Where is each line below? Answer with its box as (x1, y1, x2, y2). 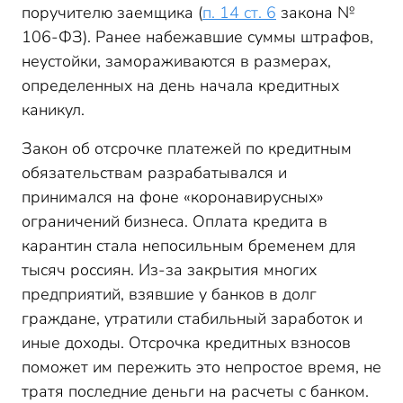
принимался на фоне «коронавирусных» (22, 186, 324, 208)
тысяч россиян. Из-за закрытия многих (22, 259, 317, 281)
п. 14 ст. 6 (202, 2, 276, 23)
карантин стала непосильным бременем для (22, 235, 356, 256)
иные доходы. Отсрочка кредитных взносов (22, 332, 351, 354)
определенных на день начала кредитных (22, 75, 339, 96)
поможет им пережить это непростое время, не (22, 356, 381, 378)
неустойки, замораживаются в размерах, (22, 50, 331, 72)
